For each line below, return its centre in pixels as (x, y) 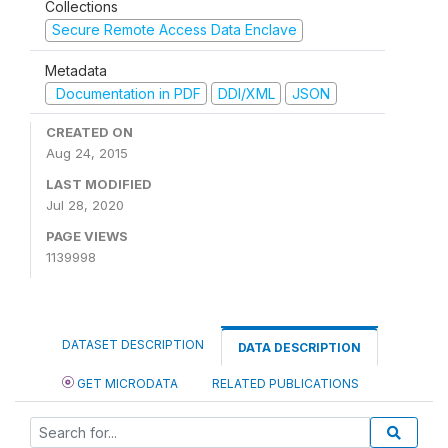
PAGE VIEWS (87, 236)
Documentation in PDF (126, 93)
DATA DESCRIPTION (299, 347)
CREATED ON (89, 132)
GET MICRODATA (126, 383)
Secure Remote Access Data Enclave (174, 29)
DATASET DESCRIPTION (133, 344)
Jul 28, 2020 (85, 205)
